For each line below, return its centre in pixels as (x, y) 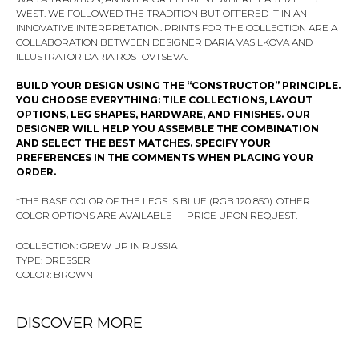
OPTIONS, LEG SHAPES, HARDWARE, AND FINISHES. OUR (163, 114)
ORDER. (36, 171)
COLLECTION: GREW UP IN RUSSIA (97, 245)
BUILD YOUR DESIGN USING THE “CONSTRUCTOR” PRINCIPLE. (178, 85)
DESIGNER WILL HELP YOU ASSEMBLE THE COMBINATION (167, 128)
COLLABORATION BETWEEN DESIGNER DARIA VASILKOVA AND (164, 42)
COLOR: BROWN (54, 274)
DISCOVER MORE (79, 323)
